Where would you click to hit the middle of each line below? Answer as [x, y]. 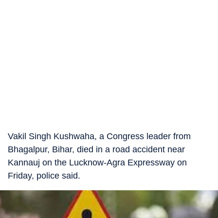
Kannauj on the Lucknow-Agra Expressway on [97, 163]
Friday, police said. [44, 176]
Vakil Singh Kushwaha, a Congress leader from [99, 136]
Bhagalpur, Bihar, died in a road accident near [96, 149]
